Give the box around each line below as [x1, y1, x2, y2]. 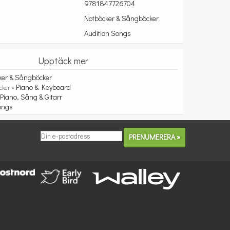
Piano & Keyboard [16, 82, 71, 92]
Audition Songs [84, 28, 131, 38]
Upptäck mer [37, 54, 88, 67]
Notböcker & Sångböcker [84, 13, 159, 23]
